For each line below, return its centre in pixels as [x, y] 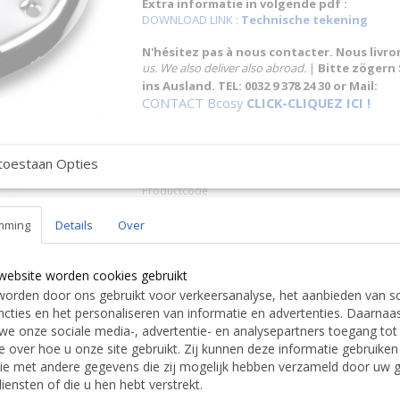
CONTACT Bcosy [194, 103]
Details [74, 225]
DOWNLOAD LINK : [192, 20]
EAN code [167, 213]
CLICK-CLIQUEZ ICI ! [308, 103]
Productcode [175, 191]
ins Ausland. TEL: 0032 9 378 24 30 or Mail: [260, 86]
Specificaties [173, 163]
